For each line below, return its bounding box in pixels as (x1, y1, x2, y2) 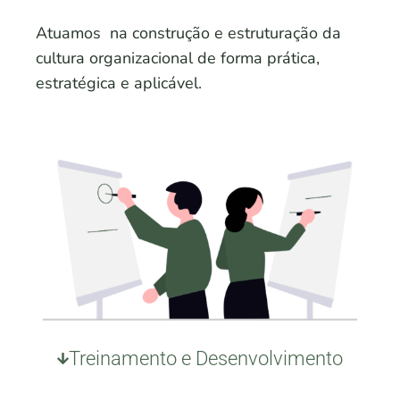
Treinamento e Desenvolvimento (69, 346, 344, 370)
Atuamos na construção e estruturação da (36, 21, 341, 44)
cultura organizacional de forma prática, (36, 46, 320, 69)
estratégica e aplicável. (36, 71, 202, 94)
